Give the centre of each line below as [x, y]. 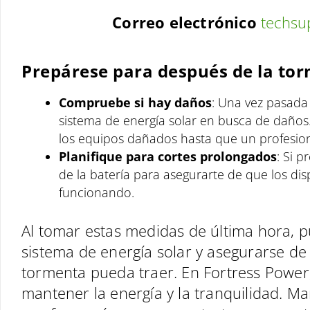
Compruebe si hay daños [135, 102]
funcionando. [97, 192]
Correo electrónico [187, 22]
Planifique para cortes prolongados [168, 156]
